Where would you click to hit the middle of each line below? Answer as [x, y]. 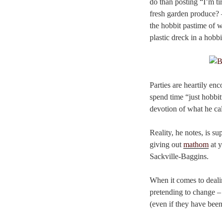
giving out [166, 145]
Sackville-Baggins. [179, 157]
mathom [196, 145]
